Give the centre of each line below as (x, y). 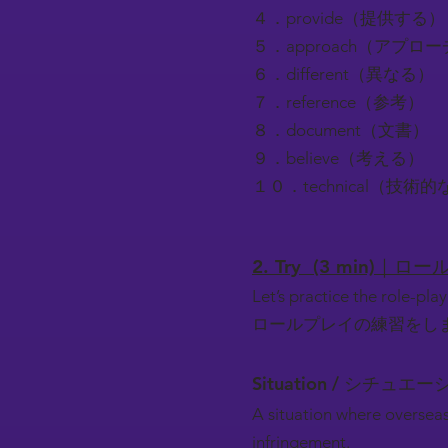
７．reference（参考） (338, 102)
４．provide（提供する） (348, 18)
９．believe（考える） (338, 158)
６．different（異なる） (343, 74)
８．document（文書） (340, 130)
